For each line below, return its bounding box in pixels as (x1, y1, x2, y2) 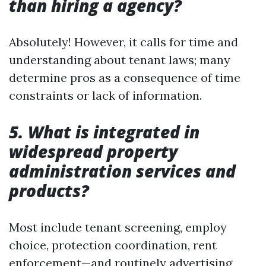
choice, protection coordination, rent (9, 237, 217, 252)
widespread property (9, 140, 178, 163)
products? (9, 179, 89, 202)
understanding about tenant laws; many (9, 52, 230, 67)
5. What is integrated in (9, 121, 199, 143)
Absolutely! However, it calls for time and (9, 34, 238, 49)
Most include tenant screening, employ (9, 220, 227, 235)
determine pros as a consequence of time (9, 70, 240, 85)
